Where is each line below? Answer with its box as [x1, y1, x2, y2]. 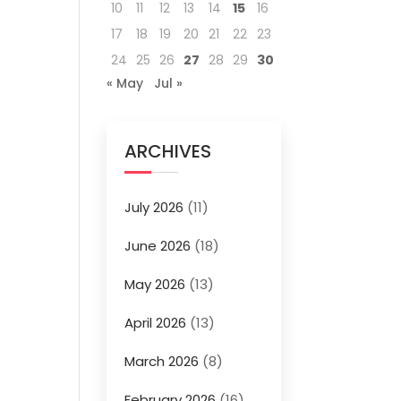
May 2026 [124, 275, 186, 294]
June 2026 [124, 236, 192, 255]
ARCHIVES [124, 139, 212, 164]
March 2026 [124, 352, 200, 371]
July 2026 [124, 198, 184, 217]
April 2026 [124, 313, 187, 332]
